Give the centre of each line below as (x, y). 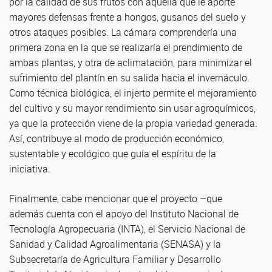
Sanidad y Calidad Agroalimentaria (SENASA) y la (115, 244)
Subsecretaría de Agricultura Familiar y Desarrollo (115, 259)
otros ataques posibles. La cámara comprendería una (123, 32)
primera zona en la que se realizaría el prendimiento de (126, 47)
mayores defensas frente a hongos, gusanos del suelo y (127, 17)
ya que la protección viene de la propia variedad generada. (133, 123)
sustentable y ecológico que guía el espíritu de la (113, 154)
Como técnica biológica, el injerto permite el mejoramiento (133, 93)
